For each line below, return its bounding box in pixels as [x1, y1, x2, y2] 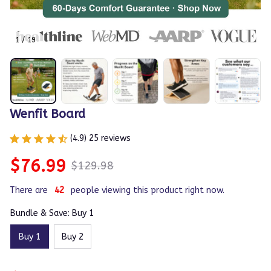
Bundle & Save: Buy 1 [10, 208, 94, 219]
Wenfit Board [10, 107, 85, 122]
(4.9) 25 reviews [70, 133, 131, 144]
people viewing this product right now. [70, 185, 224, 196]
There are [10, 185, 48, 196]
